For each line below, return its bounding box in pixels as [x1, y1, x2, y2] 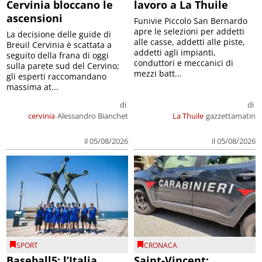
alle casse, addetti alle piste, [134, 36, 245, 48]
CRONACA [144, 240, 177, 250]
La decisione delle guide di [6, 29, 112, 40]
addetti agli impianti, [134, 47, 216, 58]
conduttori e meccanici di [134, 57, 233, 69]
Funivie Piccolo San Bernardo [134, 15, 247, 27]
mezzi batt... [134, 68, 182, 80]
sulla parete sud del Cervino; [6, 60, 120, 72]
